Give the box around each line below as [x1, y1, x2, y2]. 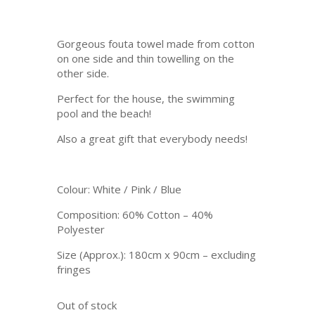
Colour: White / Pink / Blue [56, 182, 181, 196]
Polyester [56, 222, 105, 236]
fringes [56, 262, 91, 276]
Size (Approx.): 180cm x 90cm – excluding [56, 247, 256, 262]
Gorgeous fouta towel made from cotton [56, 37, 255, 51]
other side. [56, 66, 109, 80]
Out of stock [56, 298, 117, 312]
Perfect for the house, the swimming [56, 91, 235, 105]
